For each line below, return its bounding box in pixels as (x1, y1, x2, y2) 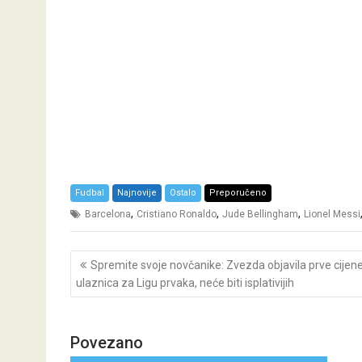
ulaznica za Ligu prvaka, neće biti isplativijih (76, 276, 294, 289)
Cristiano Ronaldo (137, 208, 217, 220)
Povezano (70, 333, 143, 352)
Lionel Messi (304, 208, 360, 220)
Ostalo (170, 187, 196, 198)
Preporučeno (209, 187, 267, 198)
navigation (69, 267, 160, 290)
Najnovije (117, 187, 157, 198)
